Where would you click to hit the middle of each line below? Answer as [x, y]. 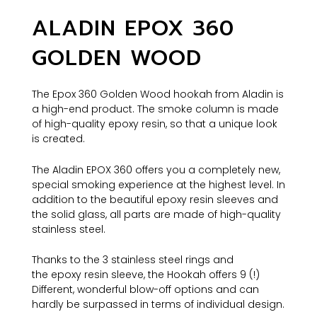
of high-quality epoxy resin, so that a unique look [155, 124]
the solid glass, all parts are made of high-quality [156, 214]
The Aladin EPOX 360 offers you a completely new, [156, 169]
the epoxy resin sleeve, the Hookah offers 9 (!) [146, 274]
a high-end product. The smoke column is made [155, 109]
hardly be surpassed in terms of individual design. [158, 304]
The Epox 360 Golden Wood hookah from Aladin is [158, 94]
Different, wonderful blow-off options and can [145, 289]
